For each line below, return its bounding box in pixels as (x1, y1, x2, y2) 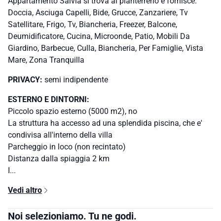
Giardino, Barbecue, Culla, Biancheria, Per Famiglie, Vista (8, 43, 203, 53)
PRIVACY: (8, 75, 44, 85)
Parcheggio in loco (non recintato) (8, 142, 126, 152)
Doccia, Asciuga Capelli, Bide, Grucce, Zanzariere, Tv (8, 8, 188, 18)
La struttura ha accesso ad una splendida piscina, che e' (8, 118, 202, 128)
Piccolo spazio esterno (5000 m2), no (8, 107, 137, 116)
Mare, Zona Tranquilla (8, 55, 84, 65)
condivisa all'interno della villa (8, 130, 112, 140)
